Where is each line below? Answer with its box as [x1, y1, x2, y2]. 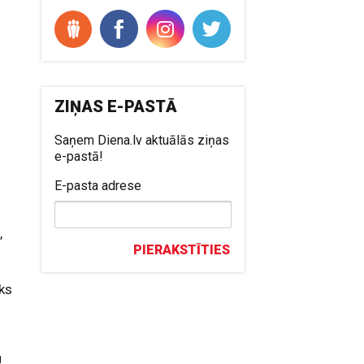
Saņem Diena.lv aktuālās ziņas [54, 132, 230, 148]
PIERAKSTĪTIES [133, 242, 231, 258]
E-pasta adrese [54, 178, 142, 193]
